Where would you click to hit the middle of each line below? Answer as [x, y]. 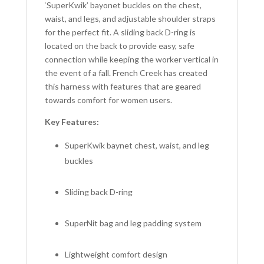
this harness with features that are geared [123, 87]
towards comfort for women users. [108, 100]
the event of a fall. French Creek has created [126, 73]
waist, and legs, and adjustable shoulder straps [130, 19]
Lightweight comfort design [116, 255]
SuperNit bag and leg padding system [133, 223]
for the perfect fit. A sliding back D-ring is [120, 32]
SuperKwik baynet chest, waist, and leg [137, 146]
